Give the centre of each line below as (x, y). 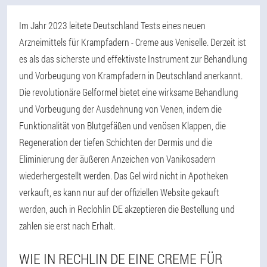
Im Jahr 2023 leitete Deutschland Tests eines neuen (112, 25)
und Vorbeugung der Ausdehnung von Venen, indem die (120, 109)
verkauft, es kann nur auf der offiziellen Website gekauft (119, 192)
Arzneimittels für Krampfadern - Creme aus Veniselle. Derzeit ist (133, 42)
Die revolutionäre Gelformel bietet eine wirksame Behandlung (129, 92)
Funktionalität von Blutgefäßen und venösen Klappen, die (122, 125)
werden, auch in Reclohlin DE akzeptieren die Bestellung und (127, 209)
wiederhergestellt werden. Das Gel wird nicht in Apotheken (124, 176)
